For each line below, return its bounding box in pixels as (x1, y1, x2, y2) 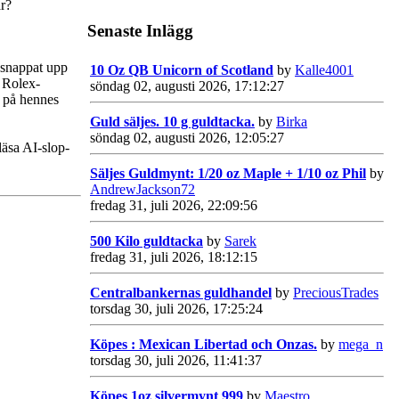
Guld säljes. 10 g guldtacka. (90, 113, 255, 129)
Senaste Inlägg (87, 20, 193, 40)
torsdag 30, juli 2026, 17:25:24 (90, 300, 263, 316)
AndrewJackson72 (90, 181, 195, 197)
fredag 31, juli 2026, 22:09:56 (90, 197, 257, 213)
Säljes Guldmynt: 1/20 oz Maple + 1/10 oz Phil (90, 165, 366, 181)
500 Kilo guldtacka (90, 232, 203, 248)
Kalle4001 (295, 61, 354, 77)
